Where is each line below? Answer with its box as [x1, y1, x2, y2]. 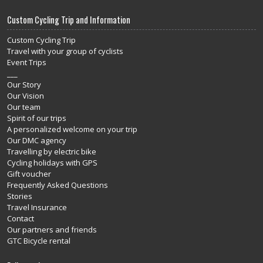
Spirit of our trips [7, 113, 66, 124]
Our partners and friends [7, 224, 97, 235]
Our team [7, 102, 41, 113]
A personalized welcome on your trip [7, 124, 137, 135]
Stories [7, 191, 32, 202]
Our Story [7, 79, 41, 90]
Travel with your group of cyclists [7, 46, 123, 57]
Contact [7, 213, 34, 224]
